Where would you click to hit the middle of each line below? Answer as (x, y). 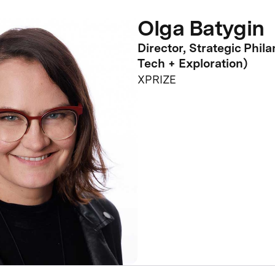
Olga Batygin (201, 28)
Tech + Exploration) (192, 63)
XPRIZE (157, 79)
